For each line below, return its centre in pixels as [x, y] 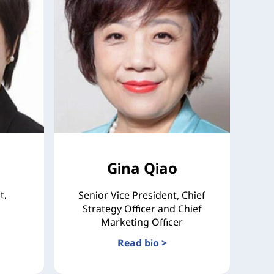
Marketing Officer [142, 222]
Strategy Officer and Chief [142, 208]
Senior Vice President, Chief [142, 195]
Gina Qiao [142, 168]
